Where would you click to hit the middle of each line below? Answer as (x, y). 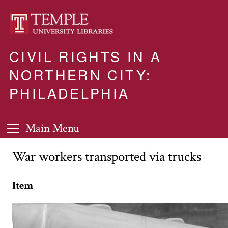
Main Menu (52, 129)
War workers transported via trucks (107, 156)
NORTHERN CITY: (81, 75)
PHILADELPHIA (69, 93)
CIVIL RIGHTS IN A (85, 56)
